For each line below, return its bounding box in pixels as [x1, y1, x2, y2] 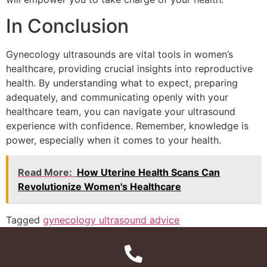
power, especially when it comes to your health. [6, 133, 221, 146]
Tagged [6, 214, 43, 226]
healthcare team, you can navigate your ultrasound [6, 105, 235, 117]
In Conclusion [6, 14, 129, 38]
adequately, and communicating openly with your [6, 91, 228, 103]
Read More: [18, 166, 72, 179]
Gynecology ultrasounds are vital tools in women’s [6, 48, 233, 60]
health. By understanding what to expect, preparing [6, 76, 238, 89]
